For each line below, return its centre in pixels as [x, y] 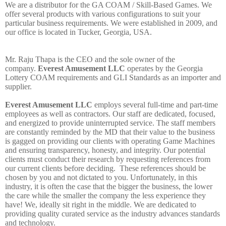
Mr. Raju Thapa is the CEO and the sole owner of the [90, 59]
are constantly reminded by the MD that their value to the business [110, 132]
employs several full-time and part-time [156, 104]
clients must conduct [37, 159]
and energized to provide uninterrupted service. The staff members [110, 123]
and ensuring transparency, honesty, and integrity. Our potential [105, 150]
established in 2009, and [178, 23]
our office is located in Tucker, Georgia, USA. [78, 32]
